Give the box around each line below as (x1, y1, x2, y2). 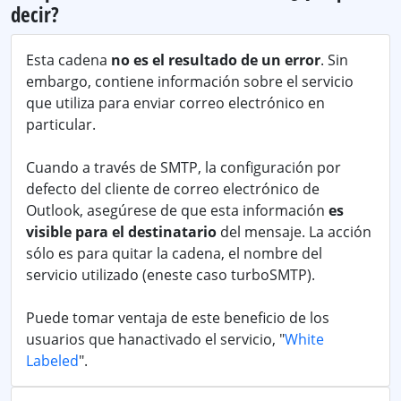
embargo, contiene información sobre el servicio (26, 72, 354, 91)
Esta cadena (26, 50, 111, 70)
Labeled (26, 351, 79, 371)
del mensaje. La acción (217, 222, 371, 242)
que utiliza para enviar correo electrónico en (26, 93, 325, 113)
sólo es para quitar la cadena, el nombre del (26, 243, 322, 263)
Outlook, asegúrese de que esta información (26, 200, 328, 220)
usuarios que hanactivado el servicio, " (26, 329, 285, 349)
